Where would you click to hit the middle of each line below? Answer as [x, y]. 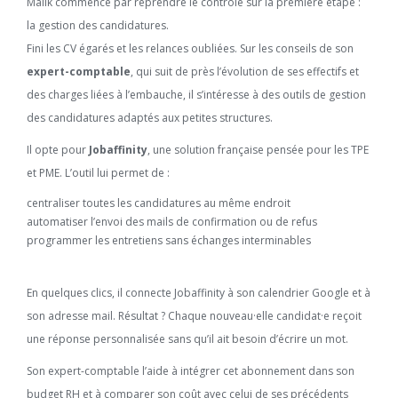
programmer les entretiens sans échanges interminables [169, 240]
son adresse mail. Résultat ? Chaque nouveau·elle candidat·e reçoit [194, 316]
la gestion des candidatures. [99, 25]
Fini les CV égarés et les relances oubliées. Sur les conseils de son [190, 48]
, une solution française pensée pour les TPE [258, 150]
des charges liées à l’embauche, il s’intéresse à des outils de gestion [196, 95]
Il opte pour [58, 150]
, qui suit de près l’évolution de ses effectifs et [245, 72]
